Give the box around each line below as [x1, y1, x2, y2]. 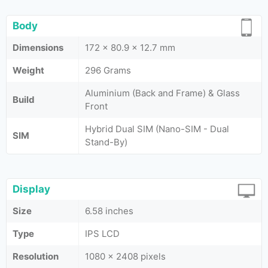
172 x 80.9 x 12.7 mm [85, 42, 175, 53]
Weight [13, 65, 44, 76]
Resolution [13, 251, 59, 262]
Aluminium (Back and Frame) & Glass [85, 87, 240, 99]
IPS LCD [85, 228, 120, 239]
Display [13, 183, 50, 195]
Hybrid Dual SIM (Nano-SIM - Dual [85, 123, 229, 135]
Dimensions [13, 42, 63, 53]
